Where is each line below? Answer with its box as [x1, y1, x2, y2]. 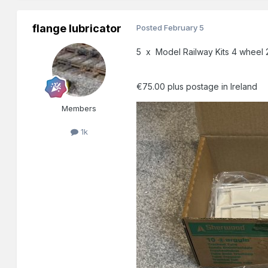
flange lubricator [32, 22, 121, 35]
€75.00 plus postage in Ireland [136, 81, 260, 92]
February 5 [164, 23, 205, 33]
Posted [136, 23, 165, 33]
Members [62, 103, 97, 114]
